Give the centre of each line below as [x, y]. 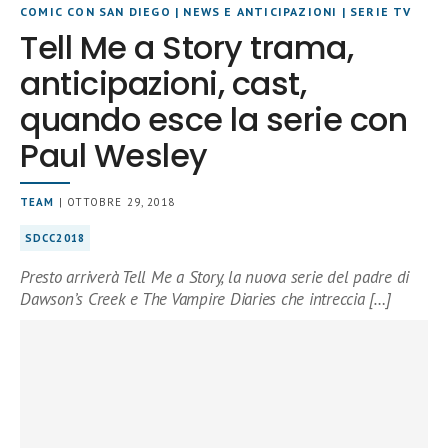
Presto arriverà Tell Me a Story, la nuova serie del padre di [215, 277]
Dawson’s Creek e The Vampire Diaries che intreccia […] [205, 299]
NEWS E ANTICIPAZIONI [260, 11]
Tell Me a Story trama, [187, 47]
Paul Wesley [114, 155]
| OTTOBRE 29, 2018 [115, 202]
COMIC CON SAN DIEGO [95, 11]
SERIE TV [381, 11]
